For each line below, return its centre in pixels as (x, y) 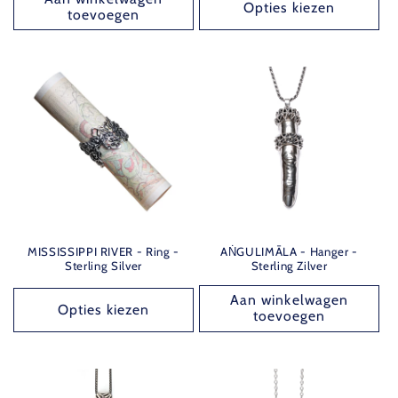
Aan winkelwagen (289, 300)
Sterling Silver (103, 266)
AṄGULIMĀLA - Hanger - (289, 252)
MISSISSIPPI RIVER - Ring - (103, 252)
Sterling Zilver (289, 266)
